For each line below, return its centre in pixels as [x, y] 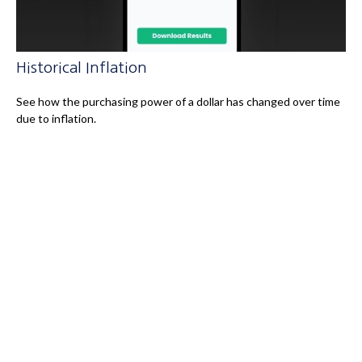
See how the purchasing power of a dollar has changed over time [178, 101]
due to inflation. [56, 118]
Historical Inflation [82, 67]
